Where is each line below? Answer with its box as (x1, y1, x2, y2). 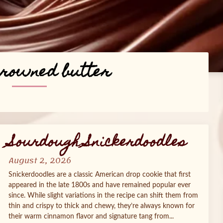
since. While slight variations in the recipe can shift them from (8, 192, 198, 199)
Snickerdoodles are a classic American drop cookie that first (8, 171, 191, 178)
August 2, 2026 (8, 153, 71, 168)
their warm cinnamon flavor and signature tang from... (8, 213, 174, 220)
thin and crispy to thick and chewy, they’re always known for (8, 203, 195, 210)
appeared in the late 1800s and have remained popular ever (8, 182, 191, 189)
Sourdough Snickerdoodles (8, 130, 186, 156)
